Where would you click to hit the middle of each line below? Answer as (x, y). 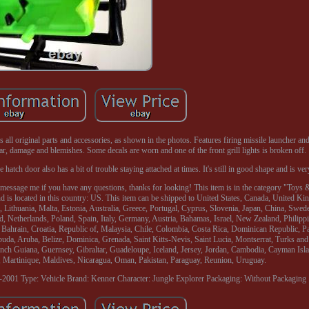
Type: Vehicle (42, 278)
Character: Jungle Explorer (160, 278)
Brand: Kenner (91, 278)
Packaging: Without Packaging (256, 278)
